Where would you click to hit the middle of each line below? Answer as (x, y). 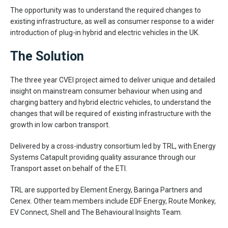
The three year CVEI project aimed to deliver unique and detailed (113, 80)
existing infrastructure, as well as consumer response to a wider (112, 21)
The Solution (47, 56)
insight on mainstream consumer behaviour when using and (106, 91)
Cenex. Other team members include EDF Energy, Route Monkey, (113, 201)
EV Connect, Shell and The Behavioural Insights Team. (96, 212)
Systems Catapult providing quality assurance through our (103, 157)
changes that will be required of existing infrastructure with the (111, 113)
